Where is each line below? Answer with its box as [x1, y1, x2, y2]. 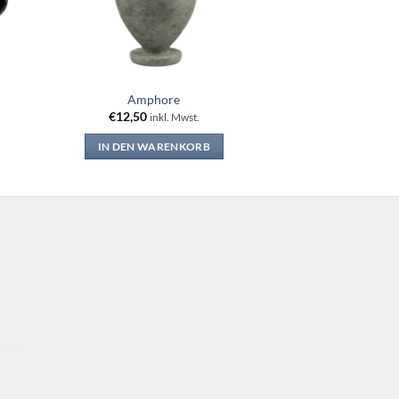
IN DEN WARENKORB [97, 140, 211, 152]
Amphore [127, 91, 181, 107]
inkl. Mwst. [149, 111, 199, 124]
